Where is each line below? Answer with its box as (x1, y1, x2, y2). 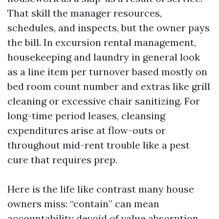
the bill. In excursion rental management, (7, 36, 196, 48)
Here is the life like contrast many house (7, 183, 194, 195)
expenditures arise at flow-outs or (7, 124, 166, 136)
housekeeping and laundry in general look (7, 51, 200, 63)
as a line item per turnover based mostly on (7, 66, 207, 78)
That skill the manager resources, (7, 7, 162, 19)
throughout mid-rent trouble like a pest (7, 139, 190, 151)
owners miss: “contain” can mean (7, 197, 159, 210)
